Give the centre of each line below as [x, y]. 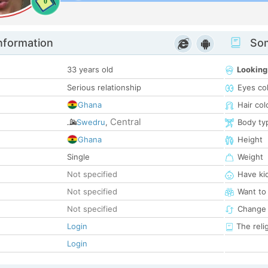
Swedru [91, 122]
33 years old [90, 70]
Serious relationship [104, 88]
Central [126, 122]
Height [250, 140]
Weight [250, 157]
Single [78, 157]
